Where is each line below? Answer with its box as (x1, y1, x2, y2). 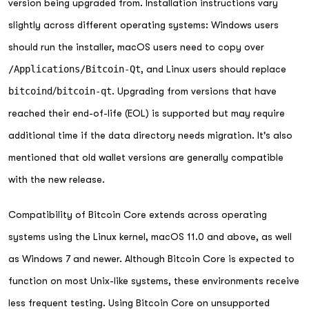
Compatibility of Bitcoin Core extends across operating (8, 208, 267, 220)
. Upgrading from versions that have (112, 85, 277, 97)
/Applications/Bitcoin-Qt (8, 63, 141, 74)
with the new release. (8, 173, 105, 185)
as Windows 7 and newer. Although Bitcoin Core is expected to (8, 252, 295, 264)
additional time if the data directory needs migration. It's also (8, 129, 292, 141)
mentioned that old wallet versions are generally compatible (8, 151, 283, 163)
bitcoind (8, 85, 52, 97)
